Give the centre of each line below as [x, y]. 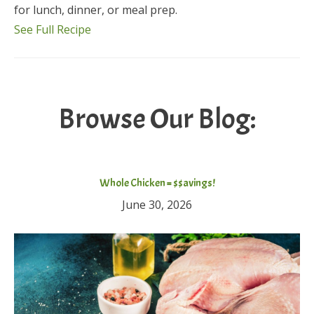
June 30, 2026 [157, 205]
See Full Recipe [53, 30]
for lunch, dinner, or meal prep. [96, 10]
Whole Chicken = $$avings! [157, 183]
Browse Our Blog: [157, 120]
